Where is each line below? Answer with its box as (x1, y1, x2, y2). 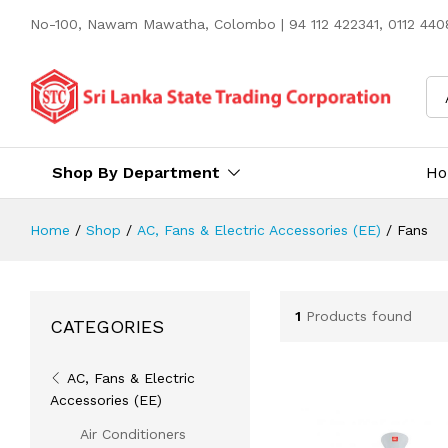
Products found (305, 308, 412, 325)
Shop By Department (52, 162, 220, 182)
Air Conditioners (80, 425, 186, 442)
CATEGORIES (50, 315, 164, 337)
